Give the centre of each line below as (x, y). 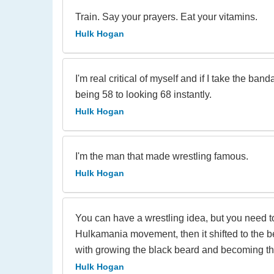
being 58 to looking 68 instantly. (143, 94)
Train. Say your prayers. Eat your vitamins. (166, 17)
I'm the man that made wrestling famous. (162, 156)
